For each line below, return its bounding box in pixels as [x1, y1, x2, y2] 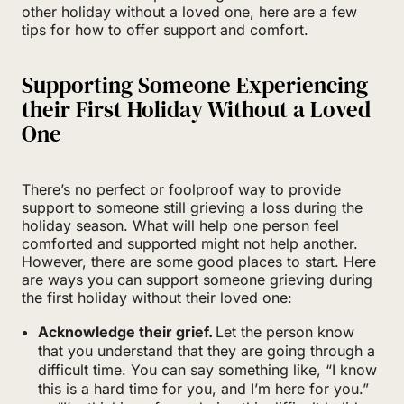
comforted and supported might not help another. [22, 234, 358, 252]
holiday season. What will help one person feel [22, 216, 339, 234]
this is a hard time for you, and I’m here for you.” [38, 379, 369, 398]
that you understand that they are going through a [38, 341, 375, 360]
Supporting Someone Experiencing [22, 69, 368, 100]
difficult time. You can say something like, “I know [38, 360, 377, 379]
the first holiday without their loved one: [22, 288, 292, 307]
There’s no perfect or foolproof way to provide [22, 179, 341, 198]
